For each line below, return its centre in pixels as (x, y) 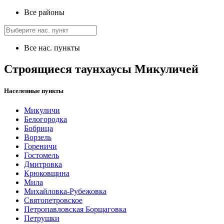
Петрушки (42, 218)
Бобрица (38, 128)
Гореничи (40, 146)
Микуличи (42, 110)
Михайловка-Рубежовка (65, 191)
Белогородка (45, 119)
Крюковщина (47, 173)
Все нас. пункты (52, 48)
